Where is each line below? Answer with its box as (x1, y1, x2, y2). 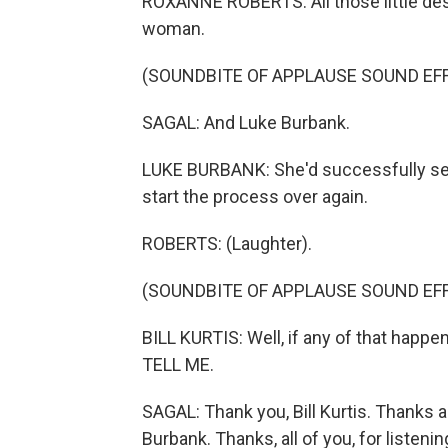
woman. (142, 18, 205, 39)
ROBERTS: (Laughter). (142, 233, 312, 254)
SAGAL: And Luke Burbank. (142, 112, 350, 133)
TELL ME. (142, 354, 214, 375)
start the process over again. (142, 186, 368, 207)
